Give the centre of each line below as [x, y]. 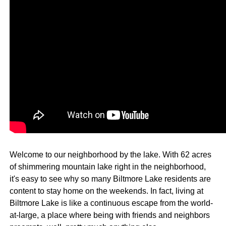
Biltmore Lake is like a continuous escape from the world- [111, 203]
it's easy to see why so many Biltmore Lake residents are [110, 179]
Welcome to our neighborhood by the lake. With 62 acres [110, 154]
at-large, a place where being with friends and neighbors [109, 215]
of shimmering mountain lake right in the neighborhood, [107, 166]
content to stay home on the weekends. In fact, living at [106, 191]
